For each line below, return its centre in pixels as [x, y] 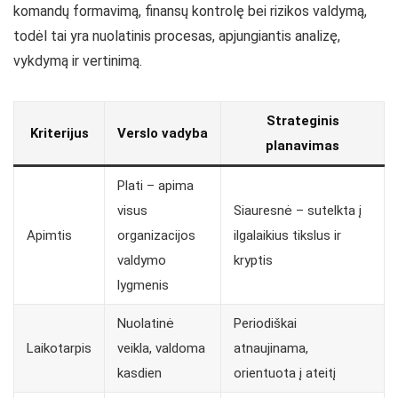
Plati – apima [155, 185]
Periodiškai [265, 323]
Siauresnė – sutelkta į [298, 210]
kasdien [139, 373]
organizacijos [156, 235]
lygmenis [143, 285]
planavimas [302, 145]
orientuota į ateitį [285, 373]
